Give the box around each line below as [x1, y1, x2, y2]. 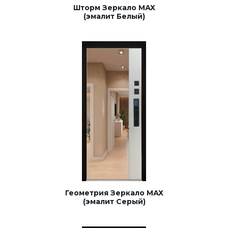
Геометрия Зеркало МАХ [65, 188, 163, 197]
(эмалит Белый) [83, 11, 145, 21]
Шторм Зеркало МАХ [73, 3, 155, 12]
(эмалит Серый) [82, 196, 146, 206]
